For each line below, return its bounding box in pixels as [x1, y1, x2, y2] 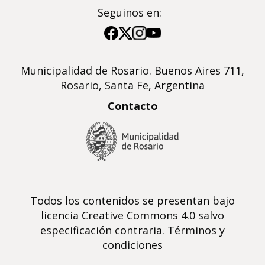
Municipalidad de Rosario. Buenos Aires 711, [21, 63, 244, 77]
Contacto [107, 99, 158, 113]
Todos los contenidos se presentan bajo [30, 193, 235, 208]
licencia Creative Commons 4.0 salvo [41, 208, 224, 222]
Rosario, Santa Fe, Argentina [60, 78, 205, 92]
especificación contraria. [40, 222, 167, 237]
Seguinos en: [98, 5, 167, 20]
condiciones [102, 237, 163, 252]
